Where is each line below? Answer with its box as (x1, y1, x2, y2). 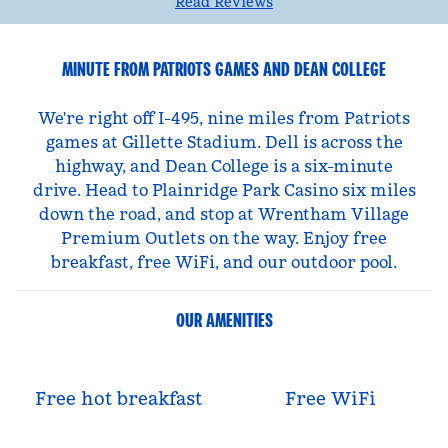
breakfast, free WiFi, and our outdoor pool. (51, 252, 397, 272)
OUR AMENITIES (175, 307, 273, 333)
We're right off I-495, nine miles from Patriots (38, 108, 410, 128)
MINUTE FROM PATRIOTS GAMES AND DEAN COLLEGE (62, 56, 386, 82)
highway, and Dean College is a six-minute (55, 156, 393, 176)
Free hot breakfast (34, 387, 202, 410)
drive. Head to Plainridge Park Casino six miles (32, 180, 416, 200)
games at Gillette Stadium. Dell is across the (45, 132, 403, 152)
